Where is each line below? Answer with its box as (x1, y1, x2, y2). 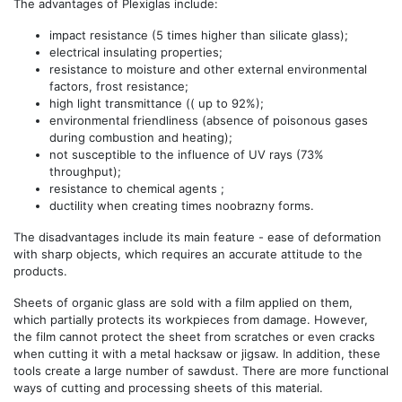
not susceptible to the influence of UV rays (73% (49, 146, 324, 162)
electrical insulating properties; (49, 44, 223, 59)
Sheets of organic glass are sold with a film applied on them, (13, 294, 353, 310)
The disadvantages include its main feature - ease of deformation (13, 229, 381, 244)
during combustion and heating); (49, 129, 232, 144)
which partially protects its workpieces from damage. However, (13, 311, 368, 327)
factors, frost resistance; (49, 78, 188, 93)
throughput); (49, 163, 121, 179)
